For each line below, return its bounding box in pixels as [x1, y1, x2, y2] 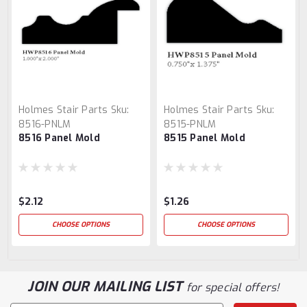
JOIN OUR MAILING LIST [27, 277, 186, 296]
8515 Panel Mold [164, 131, 245, 145]
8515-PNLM [164, 117, 217, 131]
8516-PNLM [19, 117, 71, 131]
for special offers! [186, 280, 280, 295]
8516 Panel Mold [19, 131, 100, 145]
